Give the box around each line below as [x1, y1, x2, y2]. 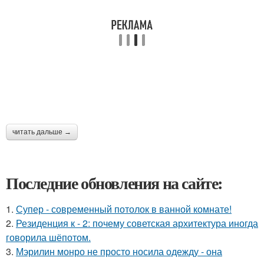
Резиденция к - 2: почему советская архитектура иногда [16, 216, 258, 230]
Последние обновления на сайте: [6, 170, 223, 195]
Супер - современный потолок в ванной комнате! [16, 202, 232, 216]
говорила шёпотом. [6, 230, 91, 244]
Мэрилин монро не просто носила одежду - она [16, 244, 222, 258]
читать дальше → [12, 127, 71, 136]
